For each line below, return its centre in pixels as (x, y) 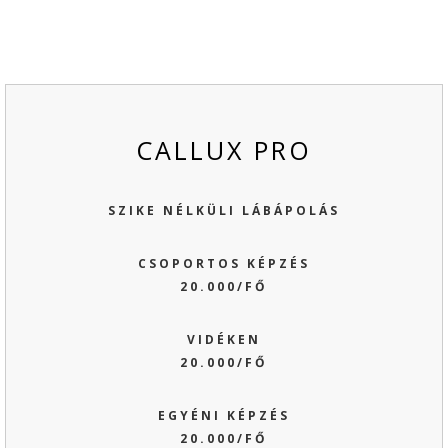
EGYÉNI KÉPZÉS (224, 415)
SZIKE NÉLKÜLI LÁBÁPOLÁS (224, 210)
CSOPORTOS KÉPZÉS (224, 263)
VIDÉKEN (224, 339)
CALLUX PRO (224, 149)
